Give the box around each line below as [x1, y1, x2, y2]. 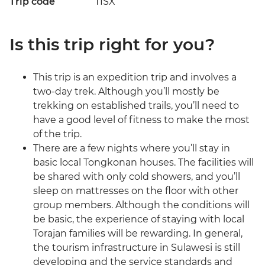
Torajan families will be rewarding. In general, [33, 228, 243, 240]
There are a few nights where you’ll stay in [33, 143, 230, 154]
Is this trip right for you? [9, 34, 215, 55]
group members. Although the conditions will [33, 199, 250, 211]
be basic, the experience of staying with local [33, 214, 244, 225]
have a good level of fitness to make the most [33, 114, 250, 126]
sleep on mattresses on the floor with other [33, 185, 238, 197]
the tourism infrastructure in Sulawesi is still [33, 242, 240, 254]
